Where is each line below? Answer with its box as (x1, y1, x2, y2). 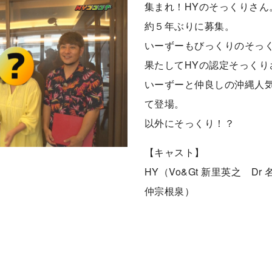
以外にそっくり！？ (144, 115, 235, 130)
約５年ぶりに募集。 (144, 18, 235, 33)
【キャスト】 (144, 144, 205, 159)
